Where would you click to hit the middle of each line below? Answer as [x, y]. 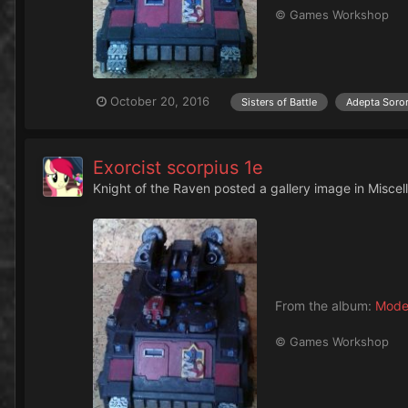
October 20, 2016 [160, 102]
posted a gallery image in [289, 188]
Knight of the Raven [152, 188]
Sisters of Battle [279, 102]
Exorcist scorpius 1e [178, 167]
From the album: [325, 306]
